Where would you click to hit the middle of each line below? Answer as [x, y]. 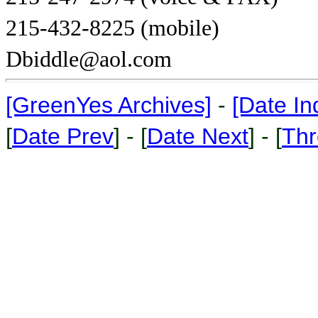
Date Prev [63, 136]
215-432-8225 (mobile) [113, 28]
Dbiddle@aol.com [89, 59]
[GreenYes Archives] [109, 105]
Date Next [198, 136]
